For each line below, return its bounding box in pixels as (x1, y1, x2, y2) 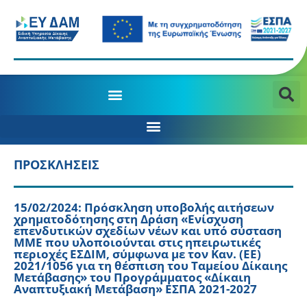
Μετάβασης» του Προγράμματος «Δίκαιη (14, 269, 251, 285)
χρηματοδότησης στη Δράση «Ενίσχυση (14, 210, 243, 227)
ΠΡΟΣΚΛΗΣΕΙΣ (14, 156, 99, 173)
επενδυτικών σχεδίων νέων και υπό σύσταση (14, 222, 282, 238)
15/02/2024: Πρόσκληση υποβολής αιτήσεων (14, 199, 274, 215)
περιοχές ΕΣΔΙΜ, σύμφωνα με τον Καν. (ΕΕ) (14, 245, 261, 262)
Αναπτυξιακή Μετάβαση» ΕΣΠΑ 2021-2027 (14, 280, 257, 297)
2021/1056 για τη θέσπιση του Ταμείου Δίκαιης (14, 257, 287, 273)
